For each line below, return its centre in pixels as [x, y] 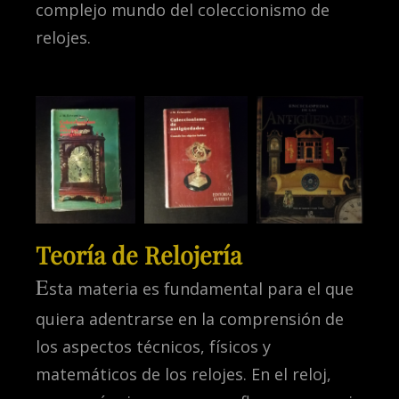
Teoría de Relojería [138, 255]
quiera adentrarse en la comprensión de [190, 319]
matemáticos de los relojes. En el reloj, [183, 374]
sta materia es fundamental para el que [201, 289]
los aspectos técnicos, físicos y [153, 346]
